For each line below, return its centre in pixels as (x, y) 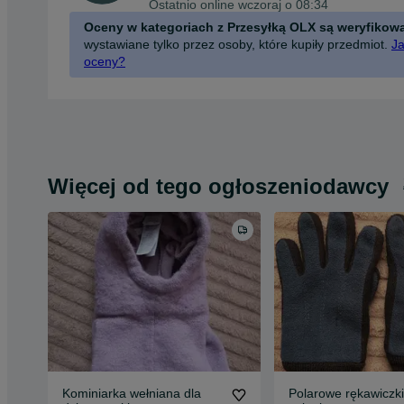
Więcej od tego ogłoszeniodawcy (218, 186)
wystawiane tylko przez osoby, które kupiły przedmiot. (236, 44)
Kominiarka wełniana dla (132, 393)
